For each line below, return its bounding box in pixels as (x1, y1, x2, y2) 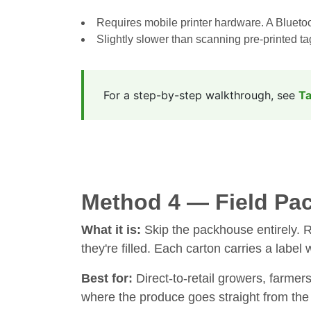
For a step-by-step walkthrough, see (103, 87, 299, 102)
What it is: (81, 222, 141, 237)
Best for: (81, 271, 133, 285)
